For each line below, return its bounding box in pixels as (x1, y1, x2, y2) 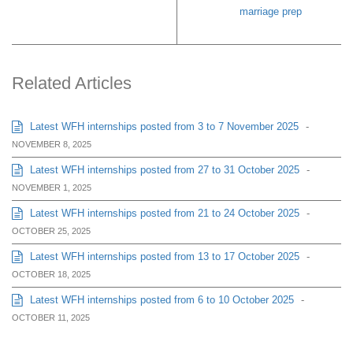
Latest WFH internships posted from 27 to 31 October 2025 (27, 164, 299, 176)
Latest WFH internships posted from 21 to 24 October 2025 (27, 207, 299, 220)
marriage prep (240, 6, 302, 18)
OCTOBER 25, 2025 (12, 226, 91, 236)
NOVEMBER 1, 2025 (12, 183, 91, 193)
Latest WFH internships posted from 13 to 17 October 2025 (27, 251, 299, 263)
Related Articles (12, 73, 132, 94)
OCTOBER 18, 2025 (12, 269, 91, 280)
